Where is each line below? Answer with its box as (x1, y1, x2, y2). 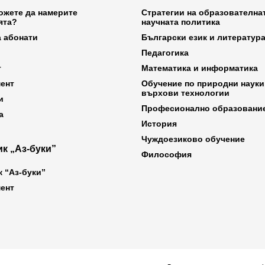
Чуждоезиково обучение (141, 134, 245, 144)
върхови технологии (141, 88, 230, 98)
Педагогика (141, 47, 189, 57)
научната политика (141, 17, 220, 27)
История (141, 118, 177, 128)
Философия (141, 149, 192, 159)
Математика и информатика (141, 63, 258, 73)
